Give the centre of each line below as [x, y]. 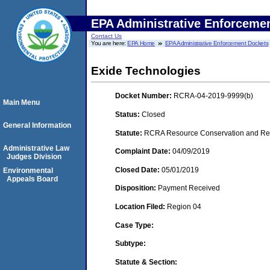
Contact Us [106, 36]
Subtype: [130, 244]
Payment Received [189, 188]
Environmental [28, 171]
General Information [37, 125]
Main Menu [21, 102]
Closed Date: [138, 170]
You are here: [109, 43]
